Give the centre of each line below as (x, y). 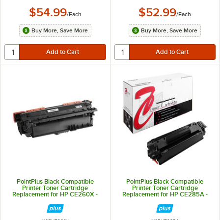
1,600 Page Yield (165, 201)
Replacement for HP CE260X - (55, 194)
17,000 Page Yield (55, 201)
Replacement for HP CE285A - (165, 194)
